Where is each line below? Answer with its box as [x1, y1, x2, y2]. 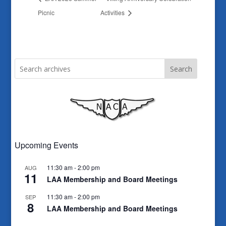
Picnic [37, 8, 54, 17]
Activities [100, 8, 127, 17]
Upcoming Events [14, 139, 78, 151]
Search [169, 64, 192, 74]
